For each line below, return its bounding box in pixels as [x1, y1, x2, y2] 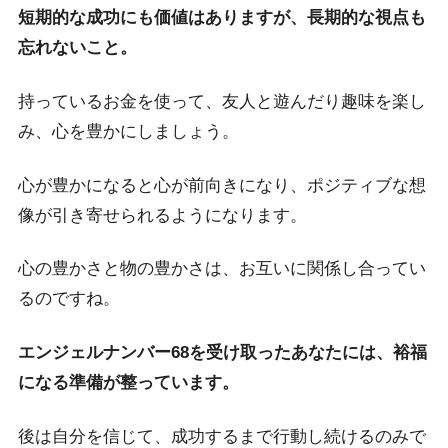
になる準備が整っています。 [17, 373, 239, 393]
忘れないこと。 [17, 37, 137, 57]
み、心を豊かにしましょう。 [17, 121, 239, 141]
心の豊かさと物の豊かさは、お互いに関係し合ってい [17, 259, 426, 279]
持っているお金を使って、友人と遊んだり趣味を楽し [17, 91, 426, 111]
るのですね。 [17, 289, 120, 309]
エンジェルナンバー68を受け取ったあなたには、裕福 [17, 343, 427, 363]
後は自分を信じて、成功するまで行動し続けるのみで [17, 427, 426, 446]
